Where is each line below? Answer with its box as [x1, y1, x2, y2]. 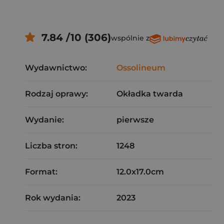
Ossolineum [116, 63, 165, 72]
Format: [25, 167, 57, 176]
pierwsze [116, 115, 154, 124]
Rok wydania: [25, 193, 80, 202]
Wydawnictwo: [25, 63, 87, 72]
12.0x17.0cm [116, 167, 164, 176]
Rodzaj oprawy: [25, 89, 88, 98]
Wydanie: [25, 115, 64, 124]
